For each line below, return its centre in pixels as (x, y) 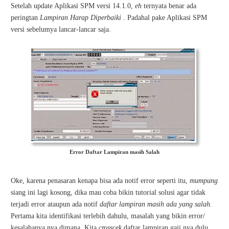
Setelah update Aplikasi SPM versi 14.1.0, (73, 6)
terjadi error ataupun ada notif (55, 204)
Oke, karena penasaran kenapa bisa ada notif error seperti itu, (100, 181)
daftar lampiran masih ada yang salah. (156, 204)
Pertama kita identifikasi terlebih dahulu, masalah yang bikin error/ (108, 216)
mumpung (204, 181)
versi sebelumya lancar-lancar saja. (61, 29)
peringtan (25, 18)
